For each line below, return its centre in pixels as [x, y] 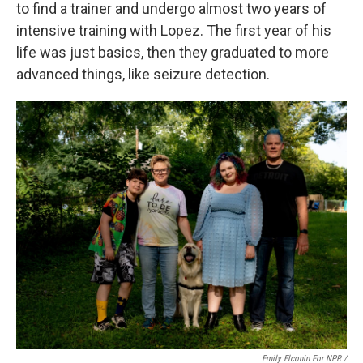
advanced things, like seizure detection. [143, 74]
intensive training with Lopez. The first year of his [174, 30]
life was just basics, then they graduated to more [173, 52]
